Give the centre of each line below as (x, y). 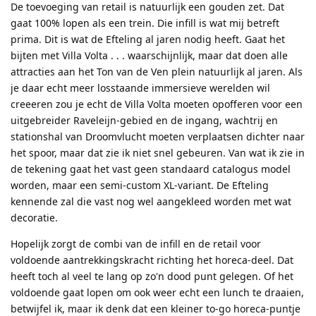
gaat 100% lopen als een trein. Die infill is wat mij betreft (145, 23)
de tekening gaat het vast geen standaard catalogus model (151, 169)
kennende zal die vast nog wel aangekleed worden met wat (151, 201)
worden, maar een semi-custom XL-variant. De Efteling (140, 185)
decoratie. (34, 217)
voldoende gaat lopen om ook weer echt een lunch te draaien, (157, 292)
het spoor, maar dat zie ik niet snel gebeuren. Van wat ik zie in (158, 152)
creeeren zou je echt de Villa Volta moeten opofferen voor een (157, 104)
